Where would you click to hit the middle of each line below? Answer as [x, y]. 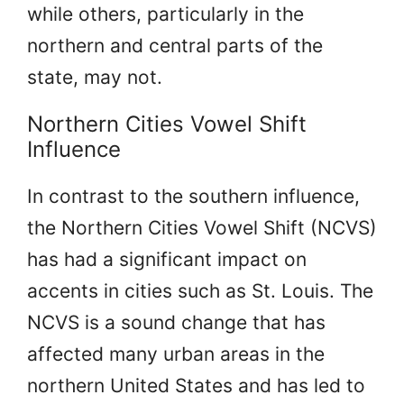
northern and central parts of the [175, 45]
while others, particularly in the [165, 14]
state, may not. [95, 77]
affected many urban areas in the [176, 353]
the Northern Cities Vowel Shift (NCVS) [202, 227]
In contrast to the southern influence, [193, 196]
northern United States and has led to [196, 385]
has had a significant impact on [167, 259]
